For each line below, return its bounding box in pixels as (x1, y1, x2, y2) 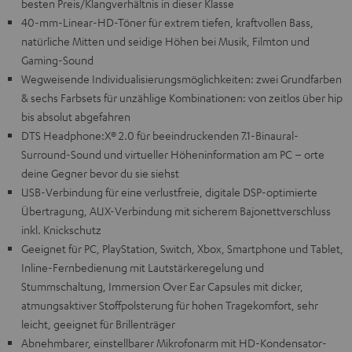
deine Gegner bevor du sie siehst (21, 166, 179, 181)
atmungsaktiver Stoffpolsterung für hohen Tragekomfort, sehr (21, 298, 318, 313)
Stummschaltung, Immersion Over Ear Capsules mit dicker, (21, 279, 303, 294)
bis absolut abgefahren (21, 109, 130, 124)
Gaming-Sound (21, 53, 93, 68)
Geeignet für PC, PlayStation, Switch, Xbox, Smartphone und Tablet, (21, 241, 343, 256)
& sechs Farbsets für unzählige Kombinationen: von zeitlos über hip (21, 90, 343, 105)
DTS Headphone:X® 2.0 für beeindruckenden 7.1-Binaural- (21, 128, 299, 143)
